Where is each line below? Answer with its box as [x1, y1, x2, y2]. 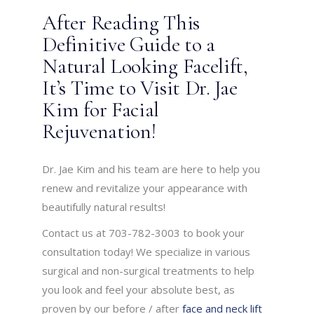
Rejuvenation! [42, 118, 156, 145]
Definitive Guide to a [42, 32, 216, 58]
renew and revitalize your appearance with [42, 181, 248, 196]
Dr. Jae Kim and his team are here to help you [42, 162, 261, 177]
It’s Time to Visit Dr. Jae [42, 75, 238, 102]
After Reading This [42, 10, 200, 36]
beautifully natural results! [42, 200, 166, 214]
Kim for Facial [42, 97, 160, 123]
